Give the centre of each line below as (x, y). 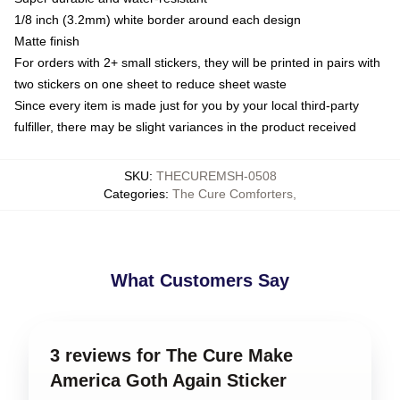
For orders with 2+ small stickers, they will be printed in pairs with (197, 62)
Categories (134, 193)
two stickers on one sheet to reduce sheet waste (150, 83)
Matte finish (47, 41)
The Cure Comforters (233, 193)
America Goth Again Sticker (168, 380)
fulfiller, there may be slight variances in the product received (185, 126)
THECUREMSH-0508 (216, 175)
